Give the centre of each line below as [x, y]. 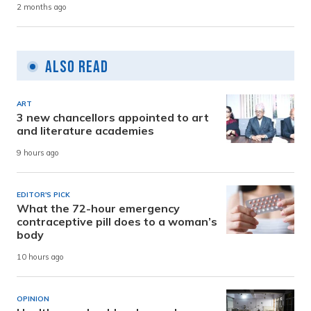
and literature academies [85, 130]
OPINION [33, 299]
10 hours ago [40, 257]
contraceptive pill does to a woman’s [117, 221]
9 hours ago [38, 153]
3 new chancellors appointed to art [113, 117]
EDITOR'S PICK [43, 194]
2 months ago [42, 7]
